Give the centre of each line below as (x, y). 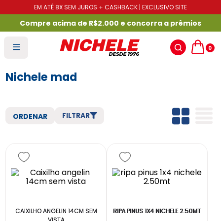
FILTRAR (76, 116)
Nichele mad (41, 77)
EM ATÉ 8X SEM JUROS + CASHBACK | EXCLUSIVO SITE (110, 7)
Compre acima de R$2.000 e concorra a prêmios (110, 23)
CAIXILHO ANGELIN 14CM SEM (56, 211)
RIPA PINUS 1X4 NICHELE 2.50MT (157, 211)
